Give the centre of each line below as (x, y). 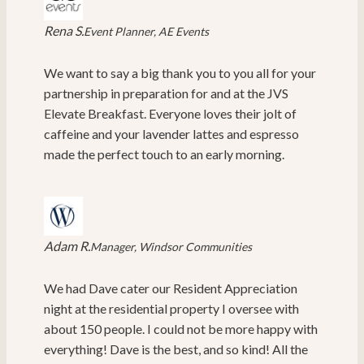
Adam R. (67, 246)
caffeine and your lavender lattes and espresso (171, 134)
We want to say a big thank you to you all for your (180, 73)
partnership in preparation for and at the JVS (166, 93)
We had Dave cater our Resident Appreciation (171, 288)
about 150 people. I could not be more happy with (181, 329)
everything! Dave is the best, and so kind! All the (176, 349)
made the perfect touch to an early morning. (165, 154)
